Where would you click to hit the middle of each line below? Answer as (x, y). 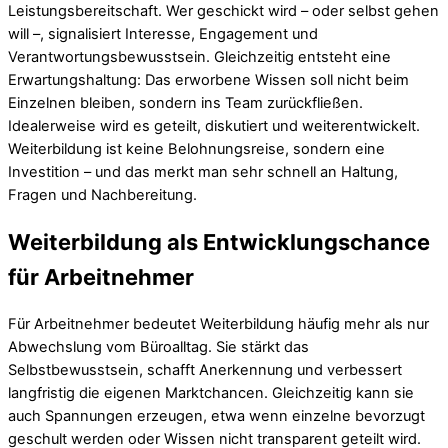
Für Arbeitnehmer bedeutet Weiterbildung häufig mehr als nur (218, 324)
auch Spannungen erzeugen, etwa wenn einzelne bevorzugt (216, 416)
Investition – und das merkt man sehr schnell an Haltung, (203, 171)
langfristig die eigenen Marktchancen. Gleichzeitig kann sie (211, 393)
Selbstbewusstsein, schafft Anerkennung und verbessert (205, 370)
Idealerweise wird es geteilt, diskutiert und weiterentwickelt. (214, 125)
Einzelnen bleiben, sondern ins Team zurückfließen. (185, 102)
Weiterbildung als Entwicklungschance (219, 242)
